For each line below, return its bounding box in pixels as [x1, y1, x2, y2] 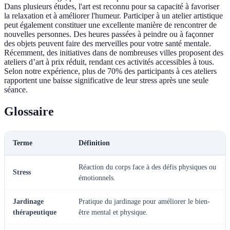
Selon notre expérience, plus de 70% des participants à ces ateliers [4, 67, 217, 76]
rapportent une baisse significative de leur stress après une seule [4, 76, 208, 85]
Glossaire [4, 104, 54, 118]
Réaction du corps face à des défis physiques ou [79, 163, 216, 171]
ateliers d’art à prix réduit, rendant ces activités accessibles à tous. [4, 57, 214, 67]
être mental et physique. [79, 208, 148, 216]
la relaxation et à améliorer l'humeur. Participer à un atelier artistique [4, 11, 223, 21]
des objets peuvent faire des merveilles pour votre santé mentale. [4, 39, 211, 48]
